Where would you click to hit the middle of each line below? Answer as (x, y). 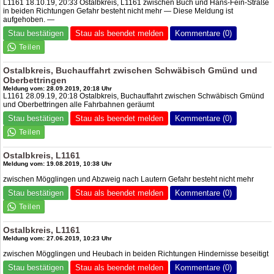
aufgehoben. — (29, 20)
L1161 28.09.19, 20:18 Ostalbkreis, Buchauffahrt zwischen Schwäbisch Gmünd (134, 96)
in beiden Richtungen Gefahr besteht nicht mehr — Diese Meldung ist (118, 11)
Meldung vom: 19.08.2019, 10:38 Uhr (58, 164)
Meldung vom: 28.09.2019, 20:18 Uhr (58, 88)
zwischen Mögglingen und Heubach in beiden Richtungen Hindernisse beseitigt (136, 254)
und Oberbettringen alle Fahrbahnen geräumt (79, 105)
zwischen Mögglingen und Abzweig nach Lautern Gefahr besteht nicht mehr (129, 179)
